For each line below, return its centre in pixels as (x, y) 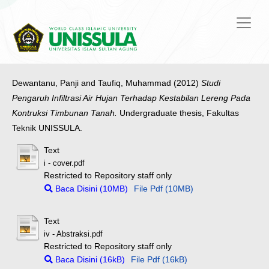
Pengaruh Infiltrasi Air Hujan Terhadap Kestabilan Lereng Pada (131, 98)
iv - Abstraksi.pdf (74, 234)
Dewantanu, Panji (45, 83)
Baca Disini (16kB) (89, 259)
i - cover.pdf (65, 164)
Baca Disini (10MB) (91, 189)
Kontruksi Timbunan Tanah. (65, 113)
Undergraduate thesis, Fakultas (178, 113)
